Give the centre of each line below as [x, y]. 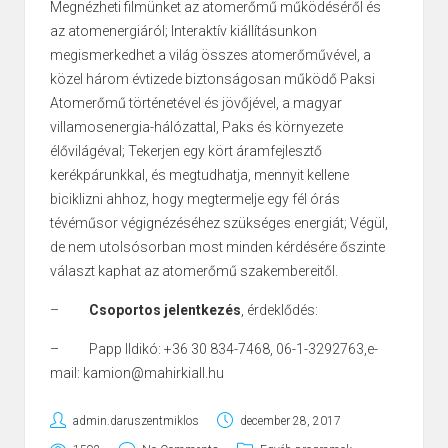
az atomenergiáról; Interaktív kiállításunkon [183, 31]
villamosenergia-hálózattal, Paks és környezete [196, 127]
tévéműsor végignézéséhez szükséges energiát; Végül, [219, 223]
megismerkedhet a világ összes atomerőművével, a [210, 55]
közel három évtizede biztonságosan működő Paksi [212, 79]
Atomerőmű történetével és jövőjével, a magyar [196, 103]
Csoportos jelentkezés [165, 310]
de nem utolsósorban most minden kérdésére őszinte [217, 247]
